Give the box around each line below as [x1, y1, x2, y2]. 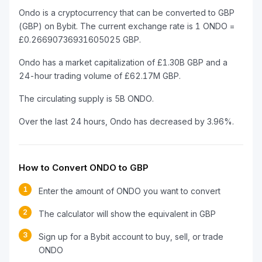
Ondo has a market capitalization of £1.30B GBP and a [19, 57, 227, 67]
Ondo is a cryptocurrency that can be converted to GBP [19, 8, 235, 18]
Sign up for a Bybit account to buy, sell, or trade [39, 232, 223, 242]
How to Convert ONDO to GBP [19, 162, 149, 173]
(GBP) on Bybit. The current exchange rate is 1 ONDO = [19, 21, 235, 31]
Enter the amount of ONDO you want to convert [39, 186, 220, 196]
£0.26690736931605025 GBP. [19, 35, 141, 44]
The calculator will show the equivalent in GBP [39, 209, 216, 219]
